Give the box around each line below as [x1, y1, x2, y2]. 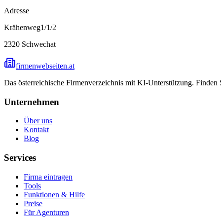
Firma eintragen [24, 172, 73, 181]
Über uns [24, 116, 52, 125]
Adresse [4, 6, 29, 15]
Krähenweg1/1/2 [4, 23, 56, 32]
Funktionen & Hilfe [24, 190, 85, 199]
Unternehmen [4, 96, 59, 107]
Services [4, 152, 36, 163]
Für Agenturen [24, 208, 69, 217]
